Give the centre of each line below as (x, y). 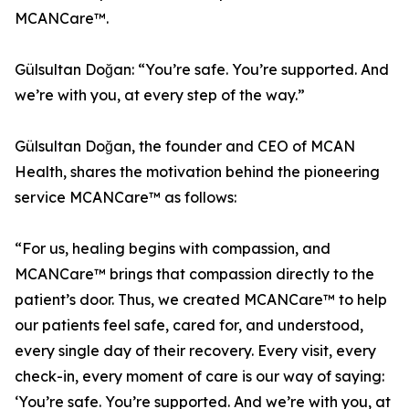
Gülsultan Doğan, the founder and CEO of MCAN (185, 147)
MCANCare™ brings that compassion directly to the (194, 274)
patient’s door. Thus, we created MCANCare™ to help (201, 300)
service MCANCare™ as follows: (126, 198)
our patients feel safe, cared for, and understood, (189, 325)
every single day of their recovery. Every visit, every (195, 351)
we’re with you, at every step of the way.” (160, 95)
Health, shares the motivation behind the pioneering (197, 172)
